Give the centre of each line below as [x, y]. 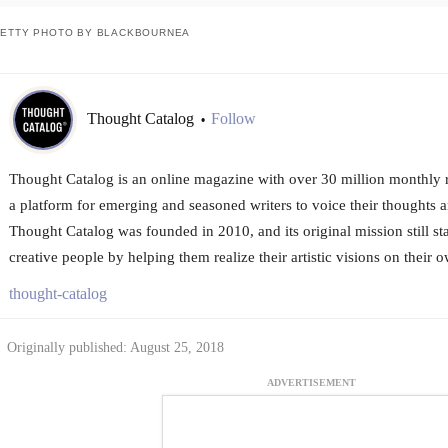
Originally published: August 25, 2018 [115, 347]
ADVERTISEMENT [311, 383]
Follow [233, 119]
